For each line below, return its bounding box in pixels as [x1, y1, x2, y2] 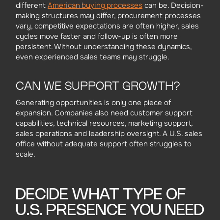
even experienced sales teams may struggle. [16, 52, 169, 62]
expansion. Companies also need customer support [16, 108, 192, 118]
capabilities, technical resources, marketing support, [16, 118, 192, 129]
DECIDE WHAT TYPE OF [16, 188, 186, 203]
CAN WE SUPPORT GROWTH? [16, 79, 180, 93]
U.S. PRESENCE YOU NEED [16, 203, 204, 219]
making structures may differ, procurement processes [16, 11, 201, 21]
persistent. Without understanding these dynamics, [16, 42, 192, 52]
